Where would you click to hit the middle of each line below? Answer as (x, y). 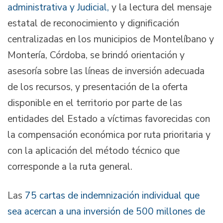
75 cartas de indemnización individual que (112, 196)
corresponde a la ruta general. (70, 167)
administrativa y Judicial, (58, 8)
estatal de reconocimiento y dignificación (93, 24)
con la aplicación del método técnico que (94, 151)
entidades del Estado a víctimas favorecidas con (109, 119)
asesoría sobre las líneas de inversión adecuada (106, 71)
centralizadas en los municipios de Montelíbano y (111, 40)
